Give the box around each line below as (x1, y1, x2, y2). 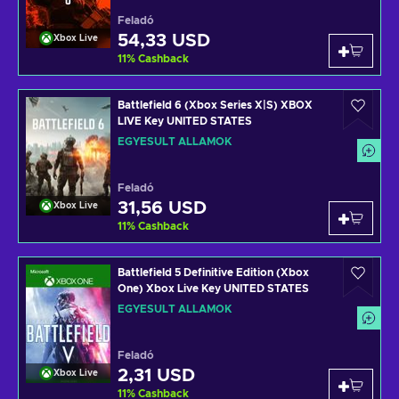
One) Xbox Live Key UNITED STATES (118, 283, 309, 294)
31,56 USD (118, 199, 207, 217)
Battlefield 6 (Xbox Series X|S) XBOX (118, 100, 313, 110)
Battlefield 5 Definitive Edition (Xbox (118, 267, 309, 278)
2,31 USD (118, 367, 195, 385)
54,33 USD (118, 32, 210, 50)
